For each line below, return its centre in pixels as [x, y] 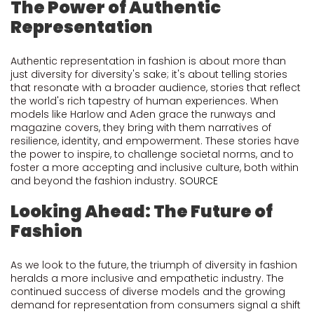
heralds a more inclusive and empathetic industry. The [147, 278]
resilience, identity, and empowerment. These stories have [155, 141]
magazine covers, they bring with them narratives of [141, 128]
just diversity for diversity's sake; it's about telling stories [149, 74]
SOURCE [199, 181]
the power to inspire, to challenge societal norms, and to [152, 154]
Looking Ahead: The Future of [142, 211]
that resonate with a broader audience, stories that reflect [156, 88]
